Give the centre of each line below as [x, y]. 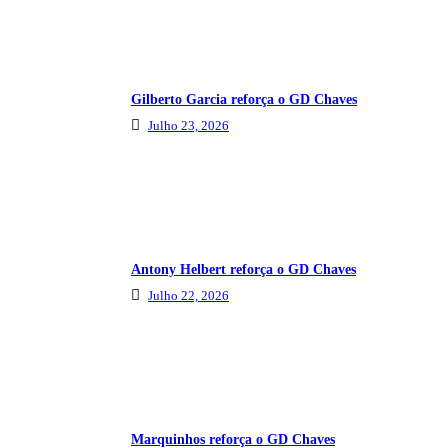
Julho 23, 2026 [188, 126]
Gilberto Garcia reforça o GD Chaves [244, 100]
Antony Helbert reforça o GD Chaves [243, 270]
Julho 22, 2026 [188, 296]
